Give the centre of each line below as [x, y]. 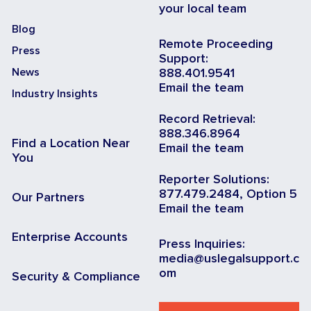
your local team [203, 9]
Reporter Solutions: [214, 179]
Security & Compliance [76, 277]
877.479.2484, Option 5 [228, 194]
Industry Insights [55, 93]
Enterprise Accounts [70, 237]
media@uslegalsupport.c [229, 259]
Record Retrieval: [207, 119]
